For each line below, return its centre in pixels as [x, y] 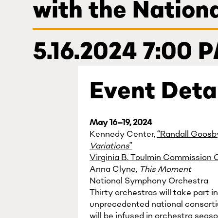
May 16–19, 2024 [121, 123]
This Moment [165, 169]
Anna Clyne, [114, 169]
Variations [109, 146]
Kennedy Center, [123, 134]
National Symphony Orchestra [149, 181]
